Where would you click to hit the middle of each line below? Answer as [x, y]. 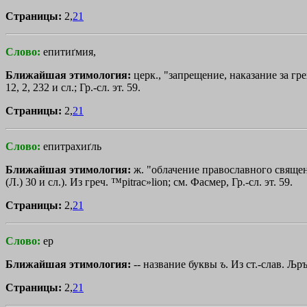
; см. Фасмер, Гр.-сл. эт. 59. [230, 182]
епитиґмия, [70, 51]
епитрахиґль [72, 146]
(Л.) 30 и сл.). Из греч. [58, 182]
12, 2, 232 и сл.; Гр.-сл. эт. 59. [73, 87]
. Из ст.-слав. [256, 264]
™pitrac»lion [139, 182]
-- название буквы [177, 264]
